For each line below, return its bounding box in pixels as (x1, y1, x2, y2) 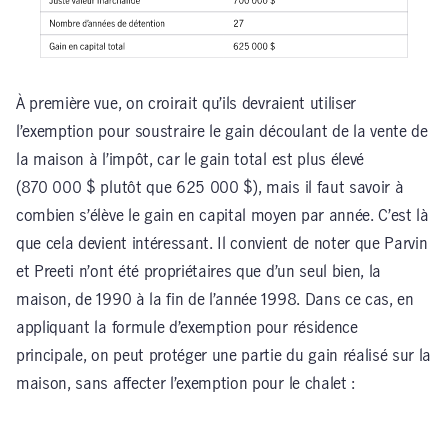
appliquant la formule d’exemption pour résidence (16, 320, 358, 337)
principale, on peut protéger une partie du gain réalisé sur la (16, 348, 432, 365)
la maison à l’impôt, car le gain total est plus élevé (16, 152, 365, 169)
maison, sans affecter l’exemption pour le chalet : (16, 376, 355, 393)
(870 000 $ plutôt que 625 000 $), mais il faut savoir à (16, 180, 404, 197)
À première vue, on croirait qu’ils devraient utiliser (16, 96, 357, 113)
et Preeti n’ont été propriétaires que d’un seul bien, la (16, 264, 382, 281)
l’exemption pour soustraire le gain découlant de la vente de (16, 124, 428, 141)
